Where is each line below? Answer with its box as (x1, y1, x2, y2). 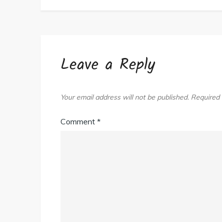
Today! (196, 9, 221, 19)
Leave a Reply (60, 53, 155, 78)
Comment (60, 116, 97, 126)
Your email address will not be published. (60, 93, 189, 102)
